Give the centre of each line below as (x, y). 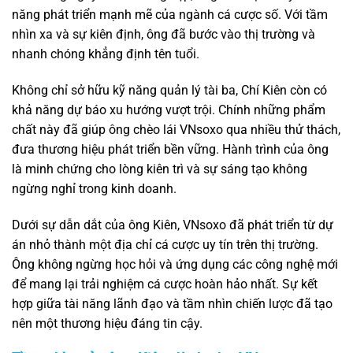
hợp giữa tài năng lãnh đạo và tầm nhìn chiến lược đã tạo (172, 303)
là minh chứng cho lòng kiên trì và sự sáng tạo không (160, 169)
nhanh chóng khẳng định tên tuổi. (106, 54)
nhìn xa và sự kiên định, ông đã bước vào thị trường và (163, 35)
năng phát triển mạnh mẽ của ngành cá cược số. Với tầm (170, 15)
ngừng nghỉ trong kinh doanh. (94, 188)
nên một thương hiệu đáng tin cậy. (107, 323)
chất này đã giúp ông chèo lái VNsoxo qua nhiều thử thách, (176, 129)
